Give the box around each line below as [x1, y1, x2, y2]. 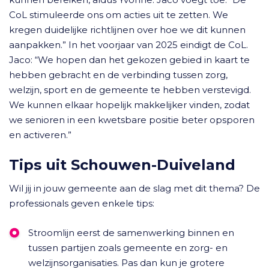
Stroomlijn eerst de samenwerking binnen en [28, 227, 234, 238]
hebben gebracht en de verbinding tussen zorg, [9, 69, 228, 80]
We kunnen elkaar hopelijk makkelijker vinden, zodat [9, 99, 250, 110]
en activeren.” [9, 129, 71, 141]
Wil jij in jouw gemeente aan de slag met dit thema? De [9, 183, 260, 194]
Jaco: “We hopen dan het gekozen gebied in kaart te [9, 54, 250, 65]
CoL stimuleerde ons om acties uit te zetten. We [9, 9, 228, 20]
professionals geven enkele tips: [9, 198, 154, 209]
